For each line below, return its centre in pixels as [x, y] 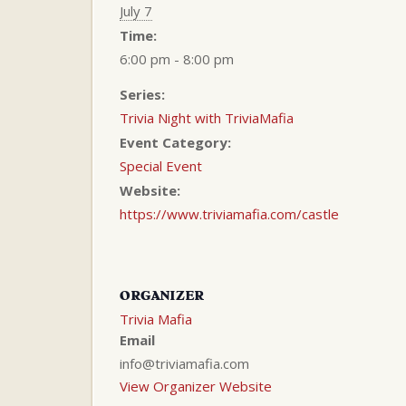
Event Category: [175, 142]
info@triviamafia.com [184, 363]
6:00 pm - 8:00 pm [177, 58]
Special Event [161, 165]
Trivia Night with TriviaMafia [207, 117]
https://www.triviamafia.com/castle [229, 213]
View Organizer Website [196, 386]
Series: [142, 94]
